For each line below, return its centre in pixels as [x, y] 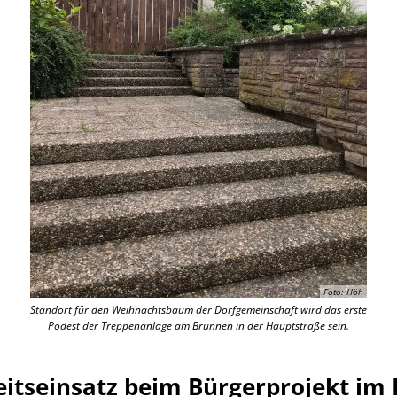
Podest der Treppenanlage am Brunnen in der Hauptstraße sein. [198, 326]
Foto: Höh [343, 292]
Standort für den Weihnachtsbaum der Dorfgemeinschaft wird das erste [198, 310]
